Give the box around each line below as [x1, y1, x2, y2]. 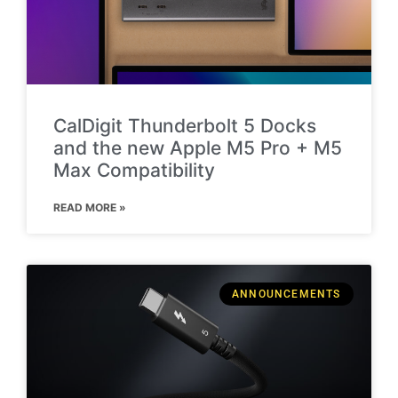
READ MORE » [53, 200, 126, 214]
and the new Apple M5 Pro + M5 [53, 136, 342, 159]
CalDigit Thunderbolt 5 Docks [53, 114, 316, 137]
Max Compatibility [53, 158, 215, 181]
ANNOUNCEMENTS [232, 288, 341, 301]
